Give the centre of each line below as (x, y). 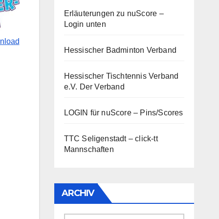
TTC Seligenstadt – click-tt (111, 138)
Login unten (85, 24)
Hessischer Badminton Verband (120, 50)
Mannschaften (89, 149)
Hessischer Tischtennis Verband (121, 76)
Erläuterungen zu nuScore (110, 13)
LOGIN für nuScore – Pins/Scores (123, 112)
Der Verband (101, 87)
